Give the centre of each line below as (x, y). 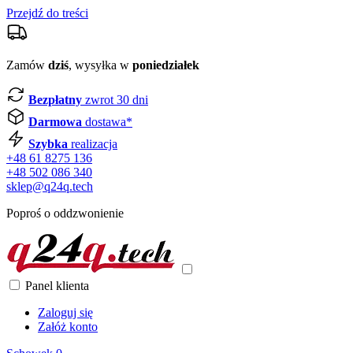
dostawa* (107, 122)
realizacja (93, 144)
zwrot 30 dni (115, 100)
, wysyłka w (100, 65)
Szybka (48, 144)
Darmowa (55, 122)
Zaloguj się (65, 312)
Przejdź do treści (47, 13)
